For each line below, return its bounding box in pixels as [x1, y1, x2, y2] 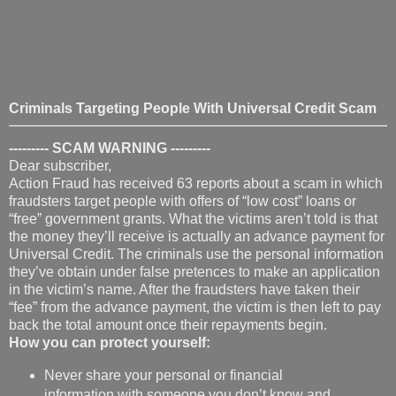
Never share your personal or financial [43, 293, 283, 308]
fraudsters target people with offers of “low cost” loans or [9, 118, 356, 134]
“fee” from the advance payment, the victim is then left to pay [9, 225, 381, 240]
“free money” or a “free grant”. [43, 351, 225, 367]
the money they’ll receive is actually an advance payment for [9, 154, 385, 170]
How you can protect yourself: [9, 260, 210, 276]
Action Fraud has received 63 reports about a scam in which [9, 101, 383, 117]
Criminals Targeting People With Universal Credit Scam [9, 25, 377, 41]
